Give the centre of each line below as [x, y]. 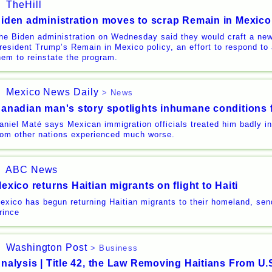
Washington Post [45, 247]
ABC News [31, 170]
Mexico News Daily [51, 92]
